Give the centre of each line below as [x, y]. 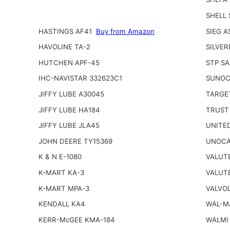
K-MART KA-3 [61, 173]
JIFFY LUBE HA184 [69, 110]
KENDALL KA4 [62, 204]
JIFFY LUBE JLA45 [69, 126]
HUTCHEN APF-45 [69, 62]
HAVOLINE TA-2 [64, 47]
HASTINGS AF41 [66, 31]
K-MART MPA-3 [64, 188]
